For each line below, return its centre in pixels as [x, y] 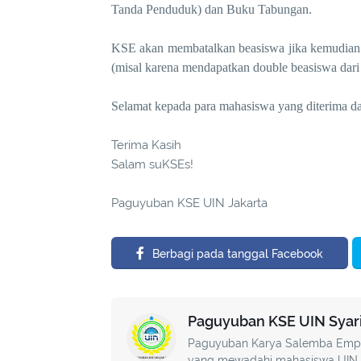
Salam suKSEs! [152, 164]
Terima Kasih [146, 145]
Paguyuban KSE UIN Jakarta [189, 203]
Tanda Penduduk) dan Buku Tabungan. [212, 9]
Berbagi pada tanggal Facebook [238, 253]
